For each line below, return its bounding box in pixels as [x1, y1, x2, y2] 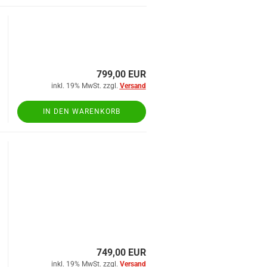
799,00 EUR [96, 69, 146, 80]
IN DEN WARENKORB [42, 107, 120, 116]
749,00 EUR [96, 247, 146, 258]
